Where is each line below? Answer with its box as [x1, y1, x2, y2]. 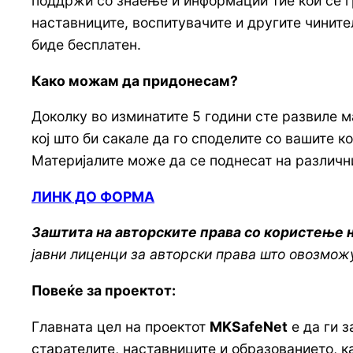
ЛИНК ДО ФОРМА [32, 188, 154, 205]
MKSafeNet [210, 318, 288, 335]
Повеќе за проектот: [32, 281, 176, 299]
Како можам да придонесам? [32, 72, 238, 89]
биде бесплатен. [32, 36, 141, 53]
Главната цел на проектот [32, 318, 210, 335]
